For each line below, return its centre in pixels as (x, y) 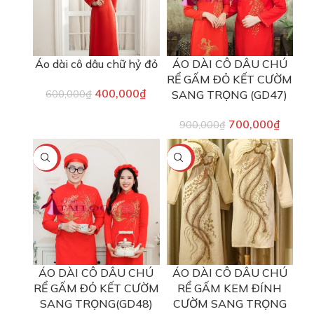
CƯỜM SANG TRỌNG (230, 304)
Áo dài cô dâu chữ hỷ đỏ (96, 63)
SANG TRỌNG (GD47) (230, 94)
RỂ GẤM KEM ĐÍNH (230, 288)
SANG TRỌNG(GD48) (96, 304)
